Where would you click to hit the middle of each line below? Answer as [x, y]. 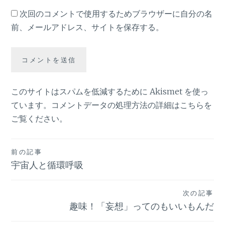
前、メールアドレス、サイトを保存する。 [88, 27]
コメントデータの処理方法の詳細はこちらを [132, 105]
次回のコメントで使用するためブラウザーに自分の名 [116, 14]
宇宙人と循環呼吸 [47, 165]
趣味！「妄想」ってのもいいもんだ [141, 206]
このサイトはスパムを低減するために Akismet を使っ [110, 92]
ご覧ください [35, 119]
